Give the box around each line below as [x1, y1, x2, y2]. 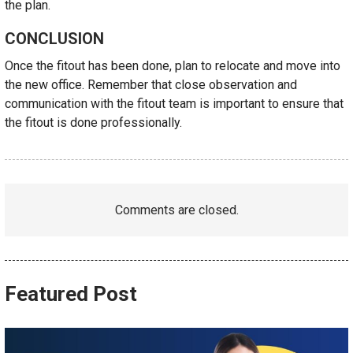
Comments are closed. [114, 203, 239, 217]
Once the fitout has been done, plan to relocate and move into [5, 58, 340, 73]
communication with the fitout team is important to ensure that [5, 96, 344, 111]
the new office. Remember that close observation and [5, 77, 297, 92]
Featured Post [5, 282, 137, 306]
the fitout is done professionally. [5, 115, 185, 130]
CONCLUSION [5, 29, 104, 48]
